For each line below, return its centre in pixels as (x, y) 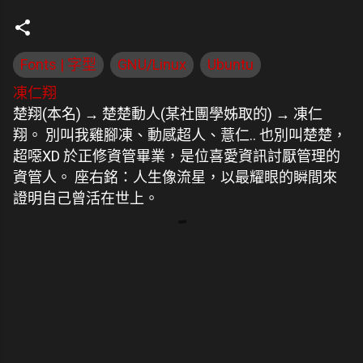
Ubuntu (231, 64)
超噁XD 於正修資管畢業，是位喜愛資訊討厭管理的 (177, 156)
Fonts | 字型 (58, 64)
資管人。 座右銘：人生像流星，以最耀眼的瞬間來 (175, 177)
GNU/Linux (152, 64)
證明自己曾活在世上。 (86, 198)
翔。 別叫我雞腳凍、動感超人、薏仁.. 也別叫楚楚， (180, 135)
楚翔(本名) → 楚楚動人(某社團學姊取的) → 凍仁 (168, 113)
